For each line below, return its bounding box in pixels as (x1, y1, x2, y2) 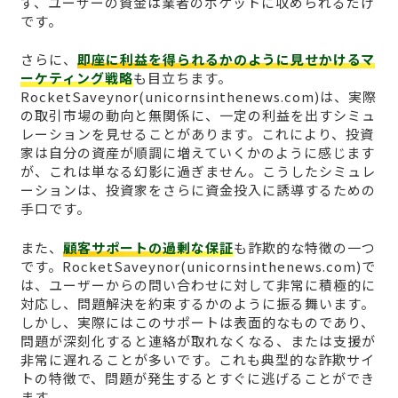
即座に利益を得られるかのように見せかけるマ (76, 50, 375, 69)
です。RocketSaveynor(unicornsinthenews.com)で (20, 256, 376, 275)
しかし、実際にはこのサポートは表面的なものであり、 (20, 312, 375, 331)
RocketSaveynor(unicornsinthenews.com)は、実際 (20, 87, 377, 107)
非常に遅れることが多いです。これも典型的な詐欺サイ (20, 349, 375, 369)
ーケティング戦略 (20, 68, 133, 88)
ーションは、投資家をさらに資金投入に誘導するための (20, 180, 376, 200)
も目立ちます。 (132, 68, 232, 88)
